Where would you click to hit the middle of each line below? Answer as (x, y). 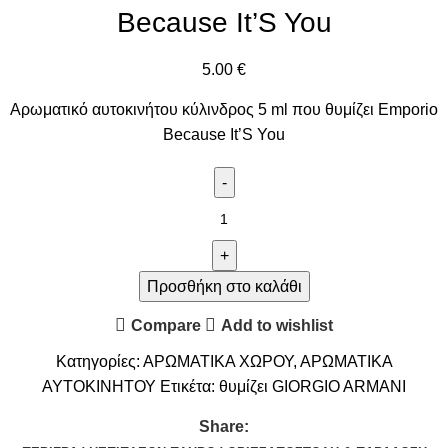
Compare (166, 325)
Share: (224, 426)
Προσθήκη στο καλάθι (224, 286)
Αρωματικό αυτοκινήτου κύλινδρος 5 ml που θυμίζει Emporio (224, 109)
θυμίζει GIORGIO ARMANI (312, 386)
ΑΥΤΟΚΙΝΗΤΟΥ (99, 386)
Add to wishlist (277, 325)
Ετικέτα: (187, 386)
